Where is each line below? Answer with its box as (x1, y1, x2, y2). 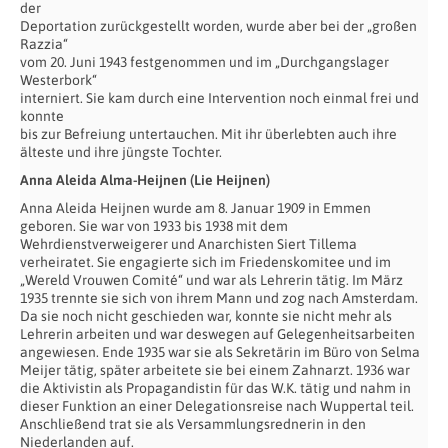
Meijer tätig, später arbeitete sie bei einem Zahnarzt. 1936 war (20, 361, 410, 378)
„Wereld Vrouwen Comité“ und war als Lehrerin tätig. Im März (20, 271, 403, 288)
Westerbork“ (20, 71, 97, 88)
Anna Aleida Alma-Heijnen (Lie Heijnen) (20, 171, 270, 188)
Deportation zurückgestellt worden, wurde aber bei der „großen (20, 17, 417, 34)
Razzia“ (20, 35, 68, 52)
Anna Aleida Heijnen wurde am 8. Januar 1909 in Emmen (20, 199, 371, 216)
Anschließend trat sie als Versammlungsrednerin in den (20, 415, 366, 432)
